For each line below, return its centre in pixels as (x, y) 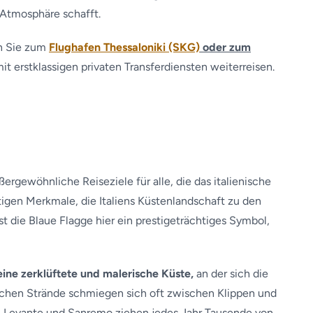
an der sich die (231, 274)
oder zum (225, 47)
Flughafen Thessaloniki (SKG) (124, 47)
